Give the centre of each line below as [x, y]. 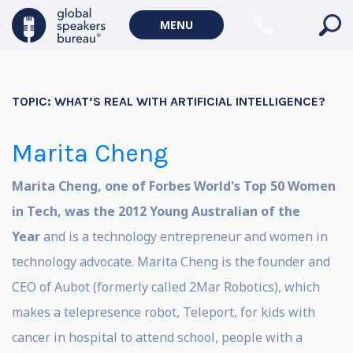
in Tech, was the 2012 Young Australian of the [156, 211]
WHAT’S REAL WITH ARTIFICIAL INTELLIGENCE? [190, 101]
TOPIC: [33, 101]
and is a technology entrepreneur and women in [186, 236]
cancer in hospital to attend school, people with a [157, 337]
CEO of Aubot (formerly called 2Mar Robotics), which [166, 287]
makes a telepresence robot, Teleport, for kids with [163, 312]
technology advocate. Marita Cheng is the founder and [171, 262]
